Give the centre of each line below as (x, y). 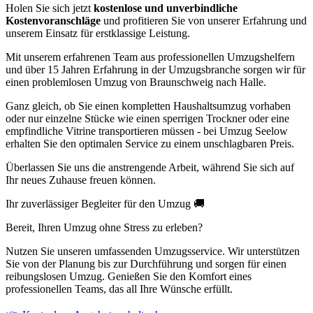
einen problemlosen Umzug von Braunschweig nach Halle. (136, 82)
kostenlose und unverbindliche (166, 8)
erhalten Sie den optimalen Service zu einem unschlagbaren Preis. (150, 144)
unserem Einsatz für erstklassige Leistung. (98, 34)
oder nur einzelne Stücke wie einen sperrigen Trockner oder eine (147, 119)
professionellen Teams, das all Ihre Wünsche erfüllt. (119, 289)
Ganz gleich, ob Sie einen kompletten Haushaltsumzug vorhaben (148, 106)
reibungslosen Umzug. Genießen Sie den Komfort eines (129, 277)
